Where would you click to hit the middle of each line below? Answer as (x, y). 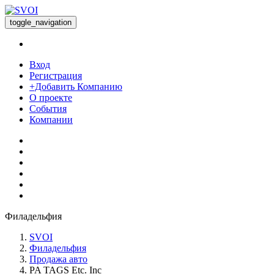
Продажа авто (58, 259)
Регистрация (56, 76)
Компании (51, 120)
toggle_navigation (41, 22)
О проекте (51, 98)
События (48, 109)
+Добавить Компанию (76, 87)
